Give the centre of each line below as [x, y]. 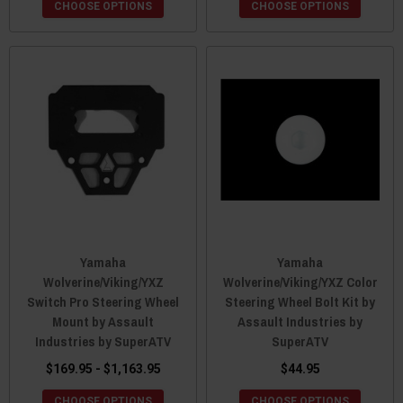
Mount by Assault [103, 321]
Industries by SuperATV [103, 341]
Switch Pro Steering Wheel [103, 301]
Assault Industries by [300, 321]
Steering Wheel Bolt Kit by [300, 301]
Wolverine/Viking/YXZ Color [300, 282]
